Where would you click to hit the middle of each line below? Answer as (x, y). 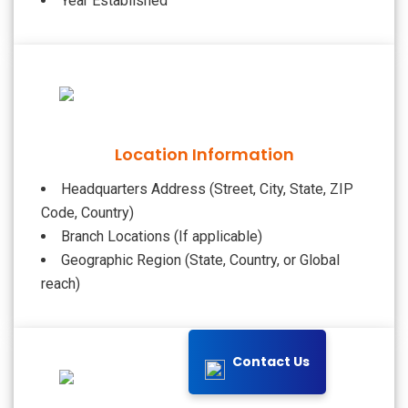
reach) (61, 283)
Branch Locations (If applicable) (162, 236)
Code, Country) (87, 212)
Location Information (204, 154)
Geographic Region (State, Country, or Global (200, 260)
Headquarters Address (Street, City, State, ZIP (207, 189)
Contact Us (270, 362)
